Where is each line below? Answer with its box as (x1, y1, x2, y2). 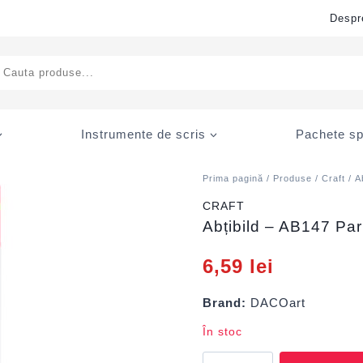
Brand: (203, 296, 247, 310)
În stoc (203, 326, 243, 338)
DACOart (246, 296, 306, 310)
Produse (273, 173, 313, 183)
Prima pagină (203, 173, 264, 183)
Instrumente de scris (81, 126, 206, 141)
